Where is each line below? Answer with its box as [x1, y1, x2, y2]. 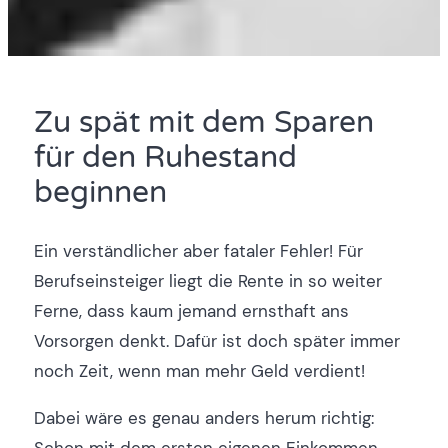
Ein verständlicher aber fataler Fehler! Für [33, 240, 363, 263]
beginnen [33, 175, 167, 212]
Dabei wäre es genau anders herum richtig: [33, 407, 374, 430]
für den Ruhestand [33, 140, 297, 177]
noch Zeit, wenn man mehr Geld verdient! [33, 360, 365, 383]
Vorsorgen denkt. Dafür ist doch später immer [33, 330, 400, 353]
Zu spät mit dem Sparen [33, 105, 374, 142]
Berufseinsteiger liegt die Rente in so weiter [33, 270, 382, 293]
